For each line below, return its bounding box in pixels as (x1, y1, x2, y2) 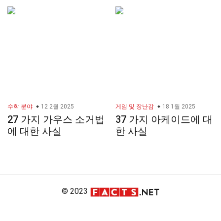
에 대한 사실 (7, 125, 62, 138)
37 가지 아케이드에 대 (115, 113, 213, 126)
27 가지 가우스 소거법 (7, 113, 105, 126)
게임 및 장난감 (115, 103, 154, 110)
